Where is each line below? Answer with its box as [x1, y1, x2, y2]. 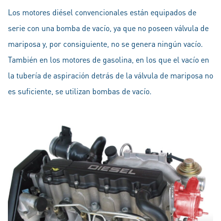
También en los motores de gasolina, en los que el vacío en [8, 54, 209, 65]
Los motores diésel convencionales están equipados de [8, 7, 196, 17]
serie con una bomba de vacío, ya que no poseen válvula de [8, 23, 209, 33]
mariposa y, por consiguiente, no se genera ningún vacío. [8, 38, 203, 49]
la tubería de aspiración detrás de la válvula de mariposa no [8, 70, 213, 80]
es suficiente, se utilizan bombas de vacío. [8, 86, 151, 96]
